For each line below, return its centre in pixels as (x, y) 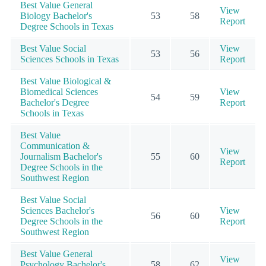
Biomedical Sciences (59, 92)
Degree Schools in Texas (67, 27)
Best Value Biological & (66, 81)
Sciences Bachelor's (57, 211)
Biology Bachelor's (56, 16)
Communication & (55, 146)
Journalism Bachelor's (61, 157)
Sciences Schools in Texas (69, 59)
